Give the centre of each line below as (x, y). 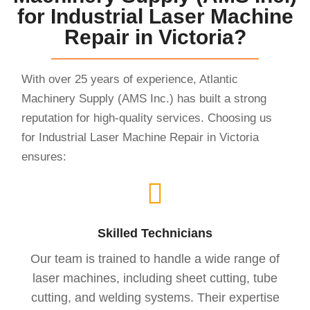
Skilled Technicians (155, 233)
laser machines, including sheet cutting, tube (155, 278)
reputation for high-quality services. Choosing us (147, 118)
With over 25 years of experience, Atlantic (130, 79)
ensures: (44, 156)
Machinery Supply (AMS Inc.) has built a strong (144, 98)
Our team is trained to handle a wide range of (155, 258)
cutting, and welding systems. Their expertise (155, 297)
